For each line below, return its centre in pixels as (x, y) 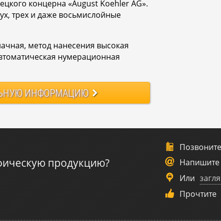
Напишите (199, 163)
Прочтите (198, 194)
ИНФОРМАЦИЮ (55, 93)
